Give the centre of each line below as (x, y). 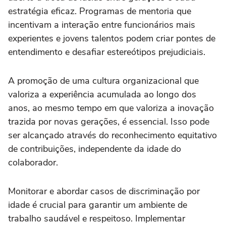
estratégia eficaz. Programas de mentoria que (100, 11)
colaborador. (33, 162)
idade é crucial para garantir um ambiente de (98, 205)
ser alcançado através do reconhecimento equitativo (112, 135)
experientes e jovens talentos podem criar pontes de (112, 38)
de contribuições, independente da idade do (95, 149)
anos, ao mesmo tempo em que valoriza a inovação (111, 108)
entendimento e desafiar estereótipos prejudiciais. (107, 52)
